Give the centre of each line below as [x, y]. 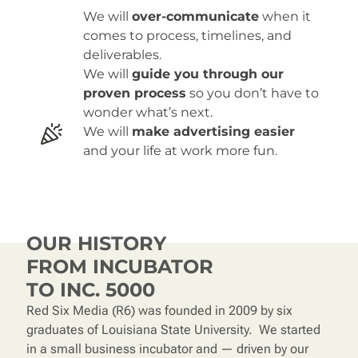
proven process [134, 93]
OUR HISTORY [96, 243]
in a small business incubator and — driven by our [167, 348]
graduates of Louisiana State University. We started [173, 329]
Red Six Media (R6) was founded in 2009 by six [159, 310]
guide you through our [207, 74]
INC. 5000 [105, 289]
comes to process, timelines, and [187, 35]
